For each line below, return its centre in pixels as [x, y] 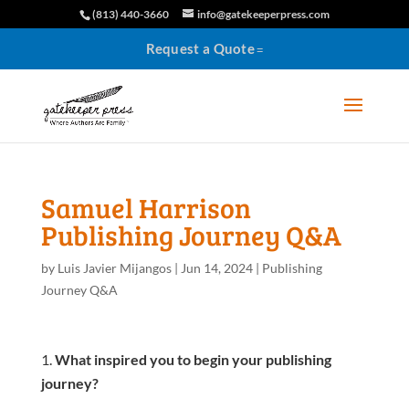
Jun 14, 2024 [216, 268]
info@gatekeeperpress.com [263, 14]
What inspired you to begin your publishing [193, 359]
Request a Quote [200, 48]
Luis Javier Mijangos [114, 268]
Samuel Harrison [146, 207]
